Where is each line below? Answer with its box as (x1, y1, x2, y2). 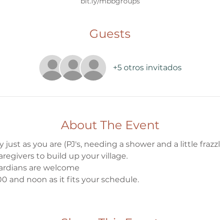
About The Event (60, 118, 160, 132)
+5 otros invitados (113, 63, 182, 72)
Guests (89, 27, 131, 41)
